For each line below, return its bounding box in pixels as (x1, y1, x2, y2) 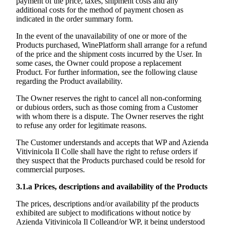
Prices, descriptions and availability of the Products (34, 182, 207, 191)
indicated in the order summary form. (16, 15, 133, 24)
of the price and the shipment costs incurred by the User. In (16, 50, 202, 59)
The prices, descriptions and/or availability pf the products (16, 199, 199, 208)
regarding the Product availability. (16, 77, 125, 86)
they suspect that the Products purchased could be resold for (16, 156, 205, 165)
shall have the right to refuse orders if (78, 147, 197, 156)
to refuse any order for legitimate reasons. (16, 121, 149, 130)
